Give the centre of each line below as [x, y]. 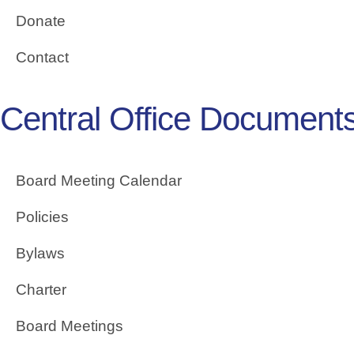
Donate [41, 21]
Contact [42, 58]
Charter [41, 290]
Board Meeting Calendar [99, 181]
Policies [42, 217]
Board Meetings [70, 326]
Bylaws [40, 254]
